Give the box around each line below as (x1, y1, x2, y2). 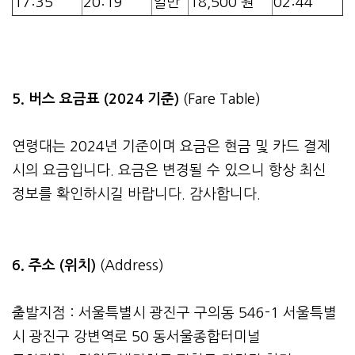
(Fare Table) (179, 91, 261, 106)
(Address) (100, 258, 164, 273)
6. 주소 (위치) (12, 258, 100, 273)
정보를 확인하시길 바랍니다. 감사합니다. (12, 186, 261, 201)
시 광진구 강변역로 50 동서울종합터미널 (12, 329, 261, 344)
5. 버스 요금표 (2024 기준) (12, 91, 179, 106)
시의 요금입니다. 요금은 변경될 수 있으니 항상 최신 (12, 162, 326, 177)
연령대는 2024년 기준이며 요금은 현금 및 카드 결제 (12, 139, 330, 154)
